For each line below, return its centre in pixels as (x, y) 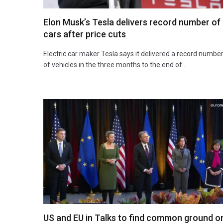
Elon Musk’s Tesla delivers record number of (132, 22)
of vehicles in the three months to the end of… (115, 64)
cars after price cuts (85, 34)
